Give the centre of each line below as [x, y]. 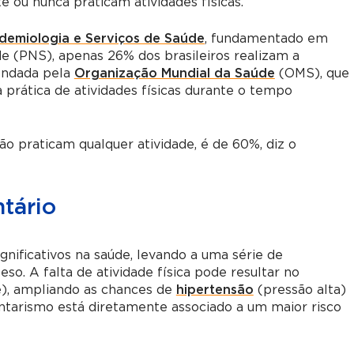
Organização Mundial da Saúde [174, 73]
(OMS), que [312, 73]
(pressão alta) [301, 290]
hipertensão [215, 290]
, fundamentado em [266, 38]
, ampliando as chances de [91, 290]
